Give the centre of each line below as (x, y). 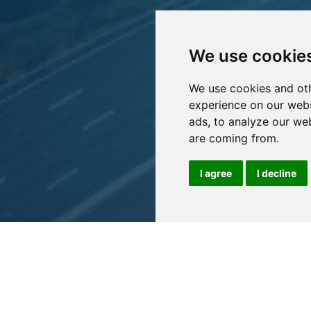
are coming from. (234, 138)
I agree (216, 173)
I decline (277, 173)
